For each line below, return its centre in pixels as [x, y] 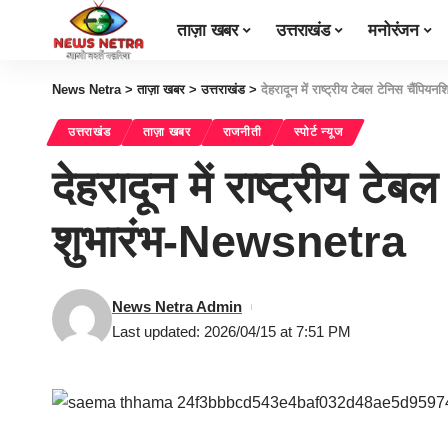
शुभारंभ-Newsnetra [229, 241]
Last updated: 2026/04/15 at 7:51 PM [231, 331]
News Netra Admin [177, 306]
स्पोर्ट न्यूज [318, 132]
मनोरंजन [393, 30]
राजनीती [242, 132]
